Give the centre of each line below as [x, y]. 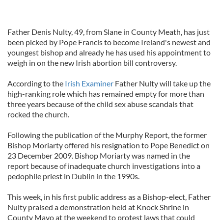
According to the [36, 83]
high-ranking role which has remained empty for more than [106, 94]
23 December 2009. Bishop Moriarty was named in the [99, 155]
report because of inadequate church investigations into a [104, 166]
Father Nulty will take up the [162, 83]
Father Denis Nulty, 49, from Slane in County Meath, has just [109, 32]
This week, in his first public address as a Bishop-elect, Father [109, 197]
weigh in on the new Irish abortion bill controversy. [92, 63]
